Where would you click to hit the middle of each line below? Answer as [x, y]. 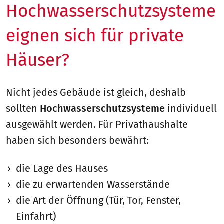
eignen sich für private [95, 35]
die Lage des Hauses [62, 168]
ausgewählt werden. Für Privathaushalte [97, 124]
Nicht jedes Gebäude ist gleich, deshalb [96, 92]
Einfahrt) [36, 216]
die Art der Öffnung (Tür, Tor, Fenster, [98, 200]
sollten [23, 108]
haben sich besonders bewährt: [77, 140]
